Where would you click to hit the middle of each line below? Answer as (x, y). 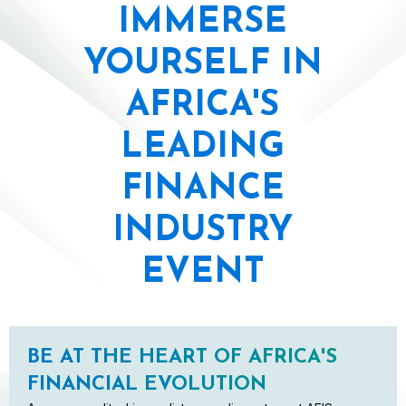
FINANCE (203, 190)
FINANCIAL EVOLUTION (147, 385)
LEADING (203, 148)
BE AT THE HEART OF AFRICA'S (182, 358)
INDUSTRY (203, 232)
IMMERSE (203, 23)
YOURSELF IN (203, 65)
